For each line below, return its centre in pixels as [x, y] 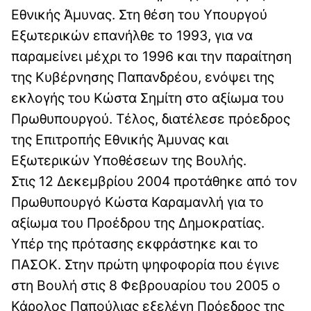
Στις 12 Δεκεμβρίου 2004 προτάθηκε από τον [154, 182]
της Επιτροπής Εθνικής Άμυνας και [120, 140]
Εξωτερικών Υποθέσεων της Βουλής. [129, 161]
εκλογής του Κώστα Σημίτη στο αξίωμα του [148, 98]
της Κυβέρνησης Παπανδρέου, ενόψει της [143, 77]
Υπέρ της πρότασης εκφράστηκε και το [135, 244]
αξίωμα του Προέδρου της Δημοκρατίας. [138, 223]
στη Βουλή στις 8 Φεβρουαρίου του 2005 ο [146, 286]
